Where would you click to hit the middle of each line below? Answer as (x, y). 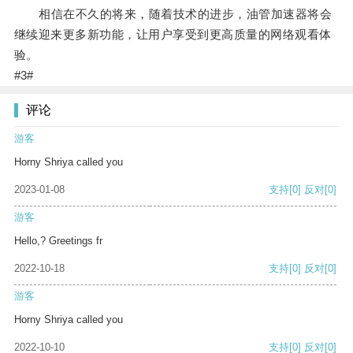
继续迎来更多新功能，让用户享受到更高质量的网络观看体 (173, 35)
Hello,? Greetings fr (58, 241)
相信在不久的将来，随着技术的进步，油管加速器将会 (173, 14)
